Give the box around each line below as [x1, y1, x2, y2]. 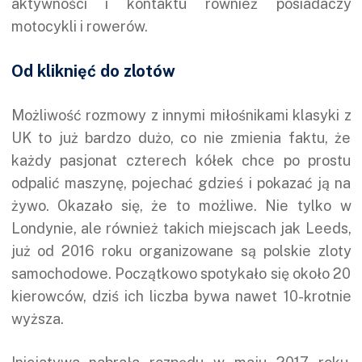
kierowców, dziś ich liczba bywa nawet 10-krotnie [11, 287, 351, 305]
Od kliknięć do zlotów [11, 61, 175, 81]
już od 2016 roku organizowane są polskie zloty [11, 242, 351, 259]
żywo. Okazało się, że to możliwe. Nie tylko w [11, 196, 351, 214]
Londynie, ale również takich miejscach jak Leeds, [11, 219, 351, 237]
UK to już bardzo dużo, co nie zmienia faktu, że [11, 128, 351, 146]
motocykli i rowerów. [11, 17, 148, 35]
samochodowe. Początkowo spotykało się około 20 [11, 264, 351, 282]
